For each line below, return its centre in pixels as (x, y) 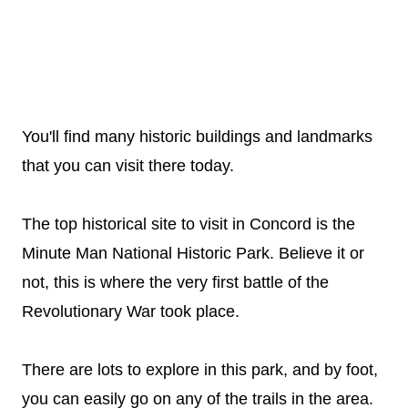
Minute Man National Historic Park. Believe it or (193, 253)
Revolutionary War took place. (131, 311)
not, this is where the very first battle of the (175, 282)
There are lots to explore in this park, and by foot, (200, 369)
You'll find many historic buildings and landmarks (197, 136)
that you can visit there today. (128, 165)
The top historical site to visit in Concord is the (189, 224)
